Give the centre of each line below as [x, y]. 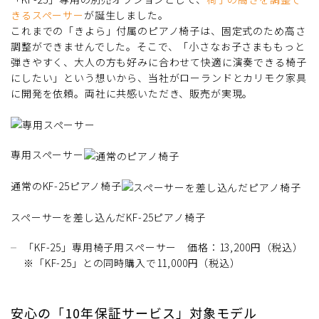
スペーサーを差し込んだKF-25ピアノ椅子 [108, 218]
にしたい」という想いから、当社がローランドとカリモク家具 [159, 77]
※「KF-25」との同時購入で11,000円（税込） [132, 263]
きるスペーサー [47, 15]
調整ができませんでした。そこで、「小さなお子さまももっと [158, 46]
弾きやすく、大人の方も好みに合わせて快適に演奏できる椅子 [159, 62]
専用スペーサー [47, 154]
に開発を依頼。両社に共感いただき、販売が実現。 [132, 93]
